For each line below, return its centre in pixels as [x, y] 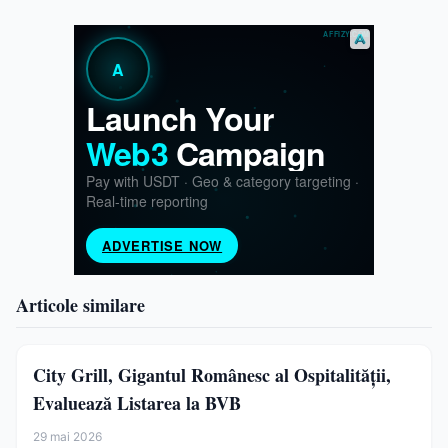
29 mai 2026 [67, 436]
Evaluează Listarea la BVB [137, 403]
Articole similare [80, 305]
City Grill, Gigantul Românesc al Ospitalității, [212, 375]
